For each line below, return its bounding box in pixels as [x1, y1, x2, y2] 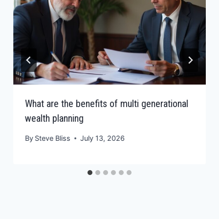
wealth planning [25, 112, 84, 124]
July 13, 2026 [80, 134, 125, 143]
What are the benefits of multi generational [25, 97, 189, 109]
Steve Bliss [35, 134, 71, 143]
